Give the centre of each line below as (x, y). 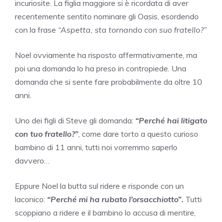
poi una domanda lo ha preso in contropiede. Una (101, 69)
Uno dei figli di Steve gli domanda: (74, 121)
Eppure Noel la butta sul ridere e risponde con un (99, 186)
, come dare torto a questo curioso (138, 134)
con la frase (36, 30)
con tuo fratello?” (47, 134)
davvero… (32, 161)
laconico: (31, 199)
